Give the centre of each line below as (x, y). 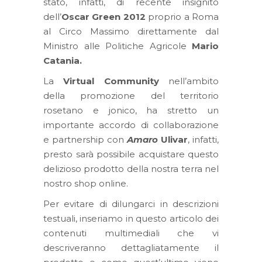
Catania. (63, 61)
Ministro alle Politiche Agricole (118, 46)
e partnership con (85, 139)
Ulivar (173, 139)
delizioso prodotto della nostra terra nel (131, 169)
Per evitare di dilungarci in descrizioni (131, 204)
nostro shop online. (86, 183)
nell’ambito (189, 81)
